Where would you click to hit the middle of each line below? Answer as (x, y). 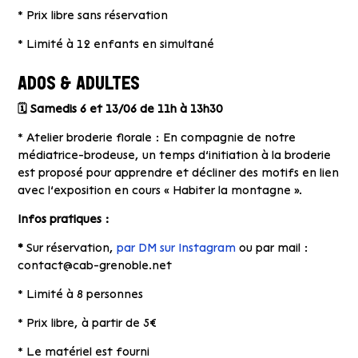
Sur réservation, (72, 248)
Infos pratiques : (64, 219)
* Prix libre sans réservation (93, 16)
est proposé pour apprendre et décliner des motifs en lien (179, 173)
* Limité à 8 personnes (81, 294)
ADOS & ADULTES (79, 85)
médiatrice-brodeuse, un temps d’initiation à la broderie (175, 155)
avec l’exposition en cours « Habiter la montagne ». (160, 191)
